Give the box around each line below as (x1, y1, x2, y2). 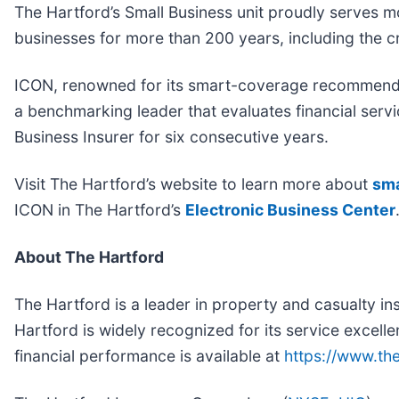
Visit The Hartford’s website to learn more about (14, 174, 372, 193)
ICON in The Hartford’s (14, 199, 185, 219)
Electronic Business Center (185, 199, 395, 219)
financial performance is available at (14, 346, 284, 365)
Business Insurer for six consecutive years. (14, 126, 329, 146)
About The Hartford (14, 247, 164, 266)
